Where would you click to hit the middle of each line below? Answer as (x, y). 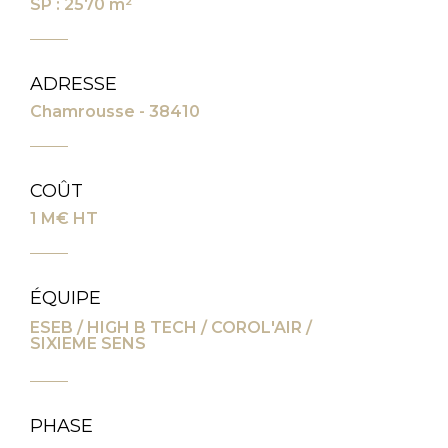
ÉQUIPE (65, 297)
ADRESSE (73, 83)
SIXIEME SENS (88, 344)
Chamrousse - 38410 (115, 111)
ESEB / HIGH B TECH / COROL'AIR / (171, 328)
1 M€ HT (64, 218)
